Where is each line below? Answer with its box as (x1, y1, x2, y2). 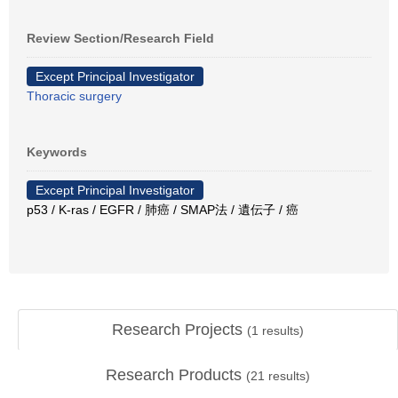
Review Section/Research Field (27, 31, 214, 45)
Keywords (27, 145, 87, 159)
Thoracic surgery (27, 89, 122, 103)
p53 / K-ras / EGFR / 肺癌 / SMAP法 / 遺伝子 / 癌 (27, 203, 298, 217)
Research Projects (112, 321, 247, 338)
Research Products (106, 366, 246, 384)
